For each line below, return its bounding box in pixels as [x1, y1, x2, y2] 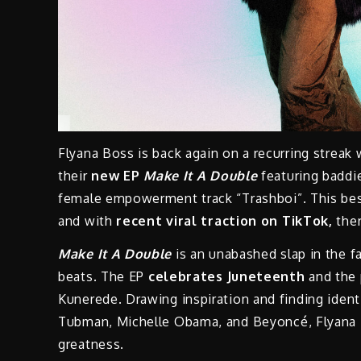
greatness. [58, 335, 124, 352]
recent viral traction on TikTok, [112, 212, 333, 229]
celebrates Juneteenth [147, 268, 305, 284]
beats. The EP [58, 268, 148, 284]
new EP [91, 167, 144, 184]
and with [58, 212, 113, 229]
